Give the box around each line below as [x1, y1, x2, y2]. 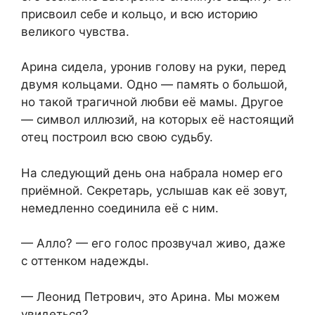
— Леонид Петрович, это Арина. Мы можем [21, 289, 280, 304]
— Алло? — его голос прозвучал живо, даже [21, 236, 285, 251]
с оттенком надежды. [21, 254, 149, 269]
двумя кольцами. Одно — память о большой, [21, 77, 288, 92]
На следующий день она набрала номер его [21, 165, 283, 180]
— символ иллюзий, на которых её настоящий [21, 112, 294, 127]
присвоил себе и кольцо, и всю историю [21, 6, 258, 21]
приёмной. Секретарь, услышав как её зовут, [21, 183, 288, 198]
